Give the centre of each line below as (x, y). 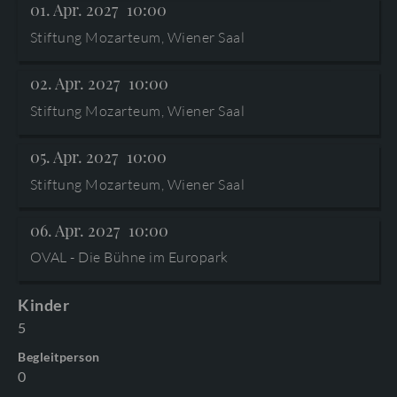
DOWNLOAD (121, 67)
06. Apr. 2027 (74, 230)
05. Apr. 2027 (74, 156)
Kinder (43, 305)
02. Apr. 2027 (74, 83)
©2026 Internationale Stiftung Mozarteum (198, 36)
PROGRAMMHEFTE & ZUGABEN (251, 67)
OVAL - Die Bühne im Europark (129, 257)
